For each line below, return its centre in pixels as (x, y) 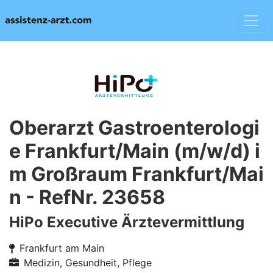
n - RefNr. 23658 (87, 197)
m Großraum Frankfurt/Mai (136, 174)
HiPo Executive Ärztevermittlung (127, 222)
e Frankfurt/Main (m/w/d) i (135, 151)
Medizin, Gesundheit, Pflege (88, 263)
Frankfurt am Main (62, 248)
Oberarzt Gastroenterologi (134, 128)
